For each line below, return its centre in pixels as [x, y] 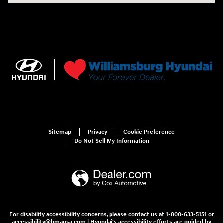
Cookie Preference [149, 132]
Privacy [97, 132]
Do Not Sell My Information [112, 141]
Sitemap [60, 132]
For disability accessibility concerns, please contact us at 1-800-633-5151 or [111, 215]
